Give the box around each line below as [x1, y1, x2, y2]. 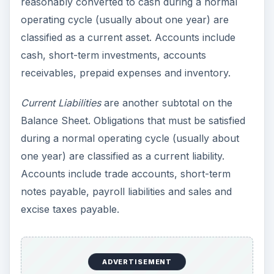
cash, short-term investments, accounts [20, 49, 206, 62]
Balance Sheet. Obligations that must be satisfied [20, 114, 245, 127]
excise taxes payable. [20, 203, 119, 216]
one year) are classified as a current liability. [20, 150, 224, 163]
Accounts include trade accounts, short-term [20, 168, 231, 180]
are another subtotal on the [100, 97, 232, 109]
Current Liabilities [20, 97, 101, 109]
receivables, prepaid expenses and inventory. [20, 67, 231, 80]
